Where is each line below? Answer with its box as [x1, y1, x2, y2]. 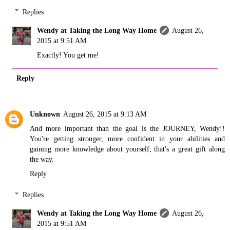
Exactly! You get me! [37, 50, 100, 59]
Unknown [30, 109, 60, 118]
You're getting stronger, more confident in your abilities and [30, 134, 225, 143]
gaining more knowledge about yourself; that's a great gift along [30, 144, 225, 153]
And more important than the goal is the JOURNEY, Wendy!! [30, 124, 225, 132]
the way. [30, 155, 54, 163]
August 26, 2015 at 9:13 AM [63, 109, 146, 118]
